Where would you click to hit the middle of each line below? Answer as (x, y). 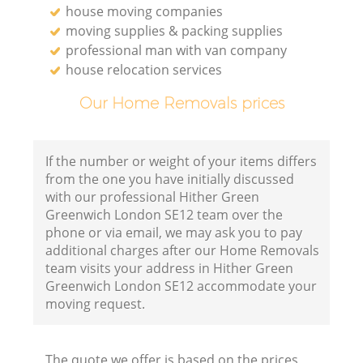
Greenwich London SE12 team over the (164, 215)
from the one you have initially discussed (170, 179)
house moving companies (145, 11)
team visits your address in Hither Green (170, 269)
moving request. (96, 304)
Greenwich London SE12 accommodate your (181, 286)
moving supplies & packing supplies (175, 30)
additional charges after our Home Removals (183, 251)
